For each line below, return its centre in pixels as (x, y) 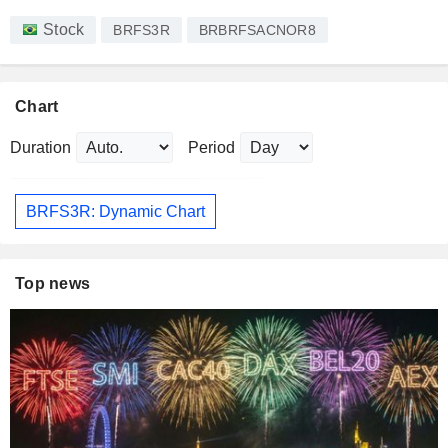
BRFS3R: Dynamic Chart (115, 211)
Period (211, 148)
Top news (53, 284)
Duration (40, 148)
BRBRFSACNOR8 (257, 30)
